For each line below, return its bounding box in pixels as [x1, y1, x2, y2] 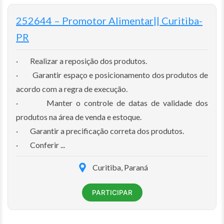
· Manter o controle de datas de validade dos [16, 97, 208, 107]
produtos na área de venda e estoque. [16, 111, 141, 121]
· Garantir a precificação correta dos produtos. [16, 125, 184, 135]
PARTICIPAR [91, 188, 132, 196]
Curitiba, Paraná [92, 162, 148, 172]
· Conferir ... [16, 139, 65, 149]
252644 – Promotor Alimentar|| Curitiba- [16, 14, 202, 26]
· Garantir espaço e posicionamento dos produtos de [16, 69, 208, 79]
